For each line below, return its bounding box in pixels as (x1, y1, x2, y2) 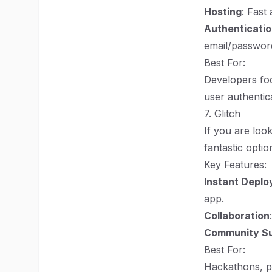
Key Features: (204, 158, 267, 171)
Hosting (204, 5, 242, 18)
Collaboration (204, 209, 270, 222)
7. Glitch (204, 107, 240, 120)
